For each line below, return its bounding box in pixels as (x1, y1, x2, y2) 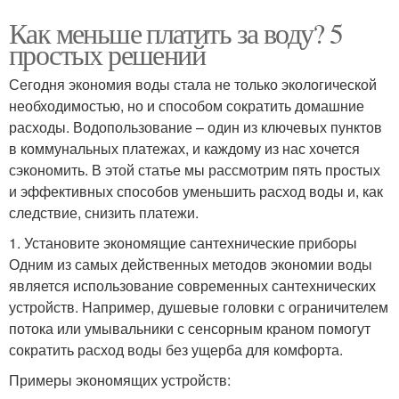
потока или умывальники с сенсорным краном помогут (9, 317, 370, 338)
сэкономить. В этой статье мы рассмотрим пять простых (9, 159, 380, 180)
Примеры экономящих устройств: (9, 369, 231, 390)
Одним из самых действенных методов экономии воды (9, 253, 372, 274)
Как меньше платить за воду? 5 (9, 12, 343, 52)
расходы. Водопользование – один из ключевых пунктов (9, 116, 382, 137)
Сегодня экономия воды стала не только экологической (9, 73, 377, 94)
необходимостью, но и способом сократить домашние (9, 94, 364, 116)
